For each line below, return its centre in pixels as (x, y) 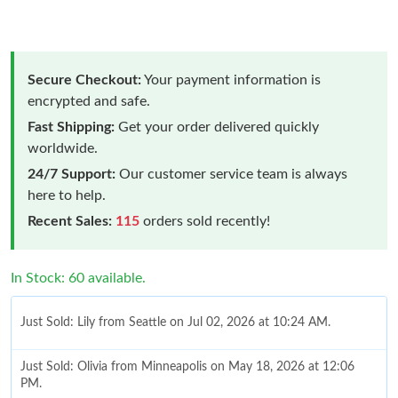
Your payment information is (231, 80)
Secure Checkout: (84, 80)
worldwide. (63, 148)
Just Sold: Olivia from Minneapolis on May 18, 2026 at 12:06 (187, 367)
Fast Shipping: (71, 127)
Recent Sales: (70, 221)
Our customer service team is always (231, 174)
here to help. (67, 195)
